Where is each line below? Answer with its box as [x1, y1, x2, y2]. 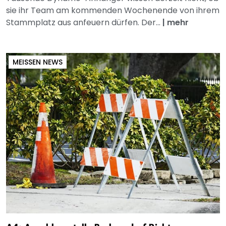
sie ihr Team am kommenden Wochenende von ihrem [6, 5, 219, 17]
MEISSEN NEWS [13, 57, 59, 68]
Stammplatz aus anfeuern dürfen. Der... [6, 17, 162, 29]
